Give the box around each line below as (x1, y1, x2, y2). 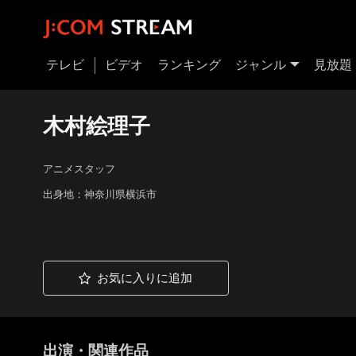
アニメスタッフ (42, 163, 115, 176)
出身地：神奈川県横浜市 (42, 188, 157, 201)
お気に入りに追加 (97, 271, 193, 284)
